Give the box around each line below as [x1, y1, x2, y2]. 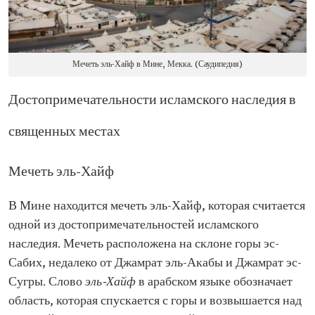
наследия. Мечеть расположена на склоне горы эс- [8, 236, 279, 252]
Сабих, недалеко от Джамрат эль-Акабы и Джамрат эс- [8, 255, 302, 271]
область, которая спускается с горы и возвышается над [8, 293, 302, 309]
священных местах [8, 123, 120, 141]
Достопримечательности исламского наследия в [8, 91, 295, 109]
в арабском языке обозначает [136, 274, 292, 290]
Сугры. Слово [8, 274, 85, 290]
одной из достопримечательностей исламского [8, 217, 259, 233]
